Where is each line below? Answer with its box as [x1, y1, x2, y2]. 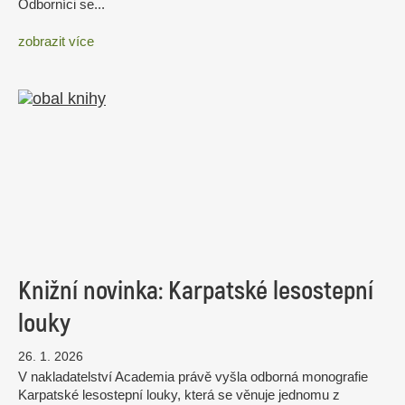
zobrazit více [18, 33, 94, 50]
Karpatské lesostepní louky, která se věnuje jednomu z [18, 387, 340, 403]
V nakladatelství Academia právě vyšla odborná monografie [18, 369, 368, 385]
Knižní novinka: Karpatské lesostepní [18, 275, 373, 308]
